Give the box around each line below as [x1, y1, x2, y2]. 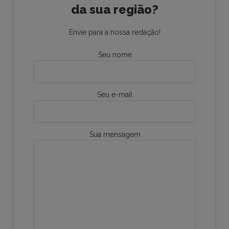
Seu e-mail [97, 90, 132, 99]
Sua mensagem [89, 130, 141, 139]
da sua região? [71, 2, 158, 17]
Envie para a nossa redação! [69, 28, 161, 36]
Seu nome [98, 50, 132, 59]
